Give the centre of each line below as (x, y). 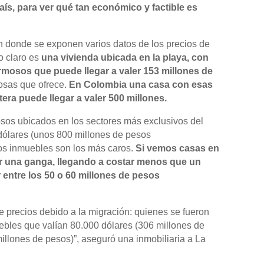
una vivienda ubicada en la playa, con (125, 57)
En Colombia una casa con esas (141, 84)
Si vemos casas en (178, 148)
